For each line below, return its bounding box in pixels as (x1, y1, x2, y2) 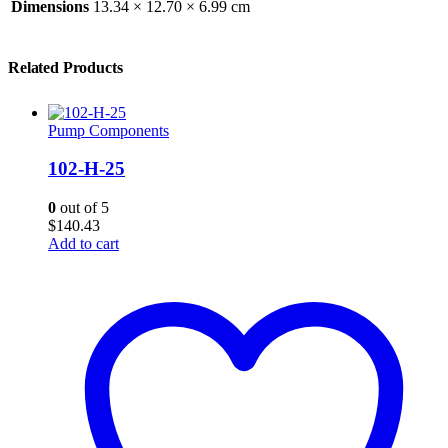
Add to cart (48, 234, 119, 252)
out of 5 (56, 198, 109, 216)
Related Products (8, 58, 123, 76)
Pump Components (48, 121, 169, 139)
